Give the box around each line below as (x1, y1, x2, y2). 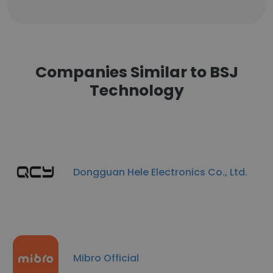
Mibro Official (73, 250, 139, 265)
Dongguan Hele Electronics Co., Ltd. (73, 165, 247, 179)
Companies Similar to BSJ (35, 62, 238, 83)
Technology (89, 80, 184, 101)
